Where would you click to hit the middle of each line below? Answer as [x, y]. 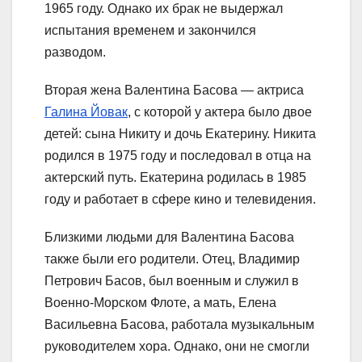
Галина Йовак [86, 112]
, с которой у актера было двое [220, 112]
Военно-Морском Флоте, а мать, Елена [160, 302]
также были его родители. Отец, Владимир [172, 259]
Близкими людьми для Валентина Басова [169, 237]
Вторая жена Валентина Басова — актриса [174, 90]
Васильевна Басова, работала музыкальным [179, 324]
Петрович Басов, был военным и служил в [172, 280]
